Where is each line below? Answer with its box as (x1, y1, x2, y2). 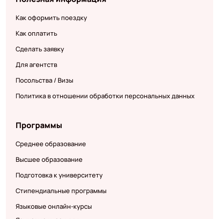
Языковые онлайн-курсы (15, 202, 92, 211)
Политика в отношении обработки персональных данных (15, 91, 195, 101)
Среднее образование (15, 139, 86, 149)
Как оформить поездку (15, 13, 87, 22)
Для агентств (15, 60, 57, 69)
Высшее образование (15, 155, 83, 164)
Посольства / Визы (15, 76, 73, 85)
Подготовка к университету (15, 171, 103, 180)
